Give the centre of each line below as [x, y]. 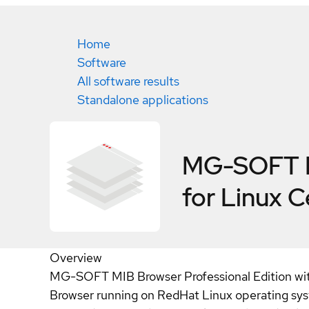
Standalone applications [143, 100]
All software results [128, 81]
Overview [76, 258]
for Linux [232, 197]
